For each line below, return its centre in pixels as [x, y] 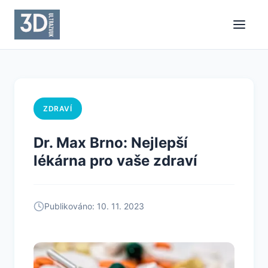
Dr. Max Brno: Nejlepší [111, 142]
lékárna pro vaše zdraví [115, 160]
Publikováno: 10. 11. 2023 [94, 206]
